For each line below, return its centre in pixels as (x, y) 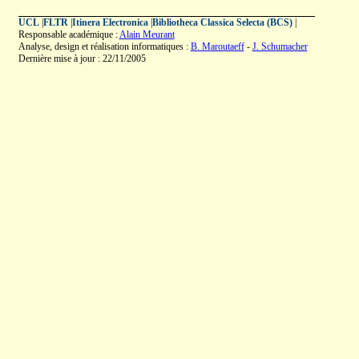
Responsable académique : (69, 34)
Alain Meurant (147, 34)
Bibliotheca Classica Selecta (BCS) (222, 22)
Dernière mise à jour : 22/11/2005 (82, 58)
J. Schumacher (280, 46)
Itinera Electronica (110, 22)
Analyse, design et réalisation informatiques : (104, 46)
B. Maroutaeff (217, 46)
